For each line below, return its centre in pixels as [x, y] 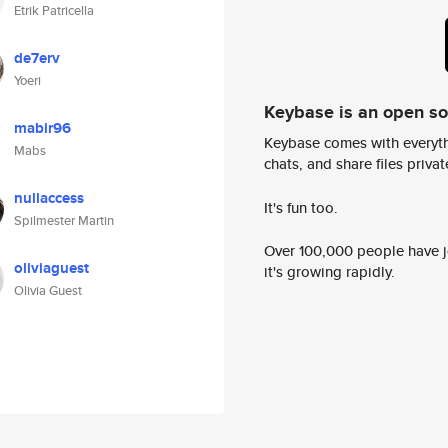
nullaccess [49, 198]
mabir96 [42, 128]
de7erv [37, 58]
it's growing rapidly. [329, 272]
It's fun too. [301, 207]
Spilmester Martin [64, 220]
